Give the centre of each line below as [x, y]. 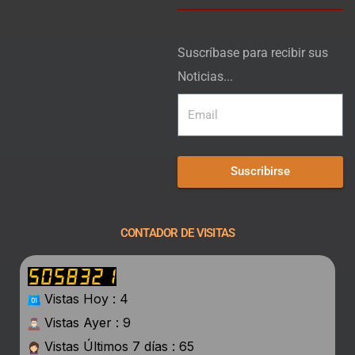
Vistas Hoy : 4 [84, 298]
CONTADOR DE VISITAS [177, 233]
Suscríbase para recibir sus [253, 52]
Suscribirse [260, 172]
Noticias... [205, 76]
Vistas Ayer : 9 [86, 322]
